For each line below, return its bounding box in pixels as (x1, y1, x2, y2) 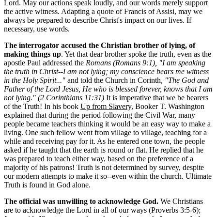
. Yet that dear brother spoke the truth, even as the (61, 49, 211, 58)
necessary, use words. (4, 24, 70, 33)
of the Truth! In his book (4, 102, 80, 110)
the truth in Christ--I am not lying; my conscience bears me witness (4, 67, 209, 76)
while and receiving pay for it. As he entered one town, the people (4, 137, 205, 145)
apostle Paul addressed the (4, 58, 86, 67)
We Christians (158, 197, 203, 205)
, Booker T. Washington (131, 102, 204, 110)
